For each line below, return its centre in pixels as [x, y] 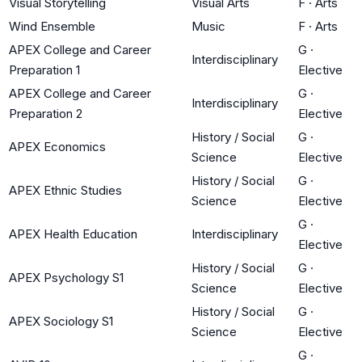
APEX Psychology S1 [66, 277]
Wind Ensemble [52, 26]
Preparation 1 [44, 69]
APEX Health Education [73, 234]
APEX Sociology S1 [61, 321]
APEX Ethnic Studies [65, 190]
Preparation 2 [46, 113]
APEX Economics [57, 146]
